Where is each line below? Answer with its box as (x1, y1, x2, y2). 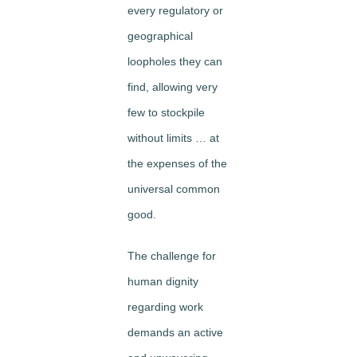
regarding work (127, 300, 203, 314)
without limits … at (127, 131, 219, 145)
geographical (127, 29, 193, 43)
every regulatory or (127, 4, 223, 18)
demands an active (127, 326, 223, 339)
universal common (127, 182, 220, 196)
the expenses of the (127, 157, 227, 171)
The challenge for (127, 249, 216, 263)
